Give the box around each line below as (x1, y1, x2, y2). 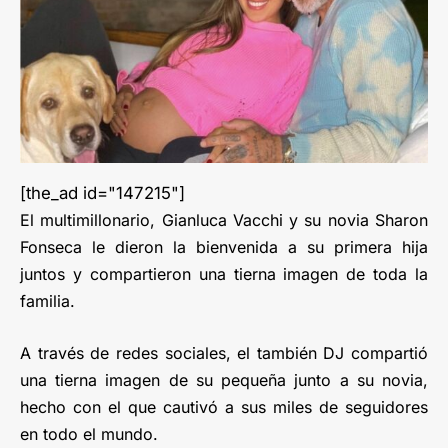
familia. (20, 290, 75, 311)
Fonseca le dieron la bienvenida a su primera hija (20, 236, 428, 257)
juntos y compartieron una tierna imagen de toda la (20, 263, 428, 284)
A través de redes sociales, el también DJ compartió (20, 342, 428, 363)
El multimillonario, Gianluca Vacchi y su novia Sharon (20, 209, 428, 230)
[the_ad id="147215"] (20, 182, 185, 203)
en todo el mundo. (20, 423, 158, 444)
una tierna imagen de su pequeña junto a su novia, (20, 369, 428, 390)
